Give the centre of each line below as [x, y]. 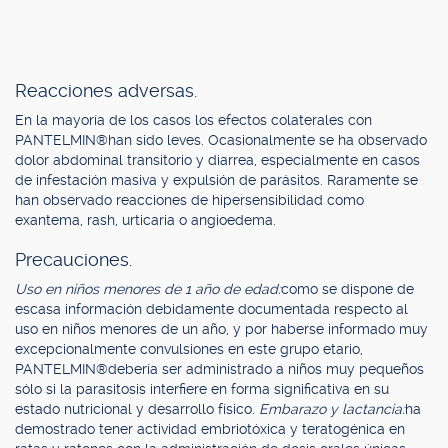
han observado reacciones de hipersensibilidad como [189, 200]
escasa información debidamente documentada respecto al [211, 309]
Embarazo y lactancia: [332, 409]
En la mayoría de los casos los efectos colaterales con [193, 120]
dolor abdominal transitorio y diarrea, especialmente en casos [217, 160]
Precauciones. [73, 259]
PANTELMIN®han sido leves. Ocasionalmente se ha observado [221, 140]
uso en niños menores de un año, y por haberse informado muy [221, 329]
